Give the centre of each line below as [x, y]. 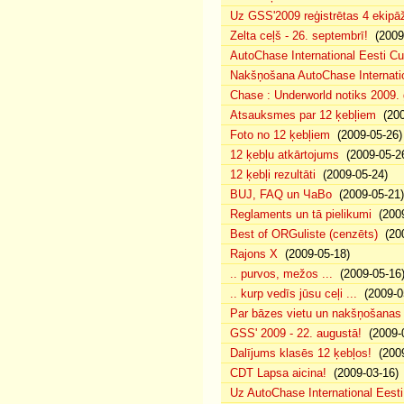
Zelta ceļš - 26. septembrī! [299, 36]
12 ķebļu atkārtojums [285, 155]
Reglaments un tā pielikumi [301, 214]
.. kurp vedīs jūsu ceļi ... [294, 294]
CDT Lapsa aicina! [278, 373]
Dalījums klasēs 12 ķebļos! [301, 353]
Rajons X [254, 254]
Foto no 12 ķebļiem [280, 135]
